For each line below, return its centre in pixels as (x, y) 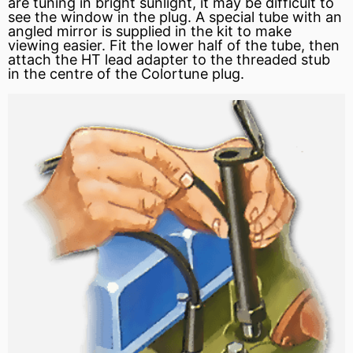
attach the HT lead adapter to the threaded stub (169, 59)
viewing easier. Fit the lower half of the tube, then (174, 45)
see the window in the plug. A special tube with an (175, 17)
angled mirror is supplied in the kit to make (150, 31)
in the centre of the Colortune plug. (126, 73)
